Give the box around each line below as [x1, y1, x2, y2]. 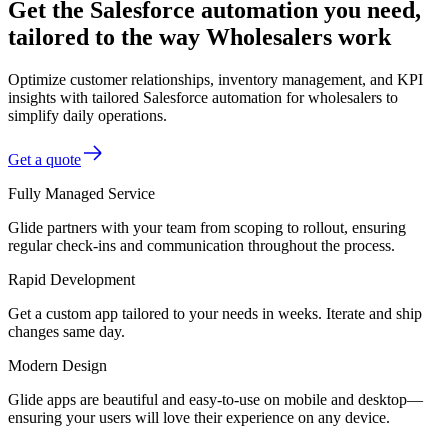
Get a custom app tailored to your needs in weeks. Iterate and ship [8, 304, 422, 322]
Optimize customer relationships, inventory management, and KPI [8, 70, 423, 88]
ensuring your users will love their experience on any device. [8, 408, 390, 426]
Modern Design [8, 356, 107, 374]
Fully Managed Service [8, 184, 155, 202]
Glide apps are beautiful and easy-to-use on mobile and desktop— [8, 390, 423, 408]
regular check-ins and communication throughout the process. [8, 236, 395, 254]
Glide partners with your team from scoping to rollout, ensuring [8, 218, 406, 236]
